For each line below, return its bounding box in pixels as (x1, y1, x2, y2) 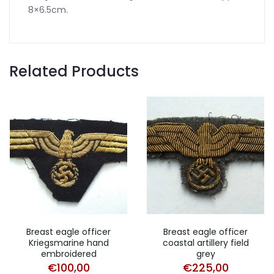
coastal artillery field (162, 237, 249, 250)
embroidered (40, 248, 97, 261)
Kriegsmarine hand (28, 237, 109, 250)
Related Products (9, 61, 139, 82)
